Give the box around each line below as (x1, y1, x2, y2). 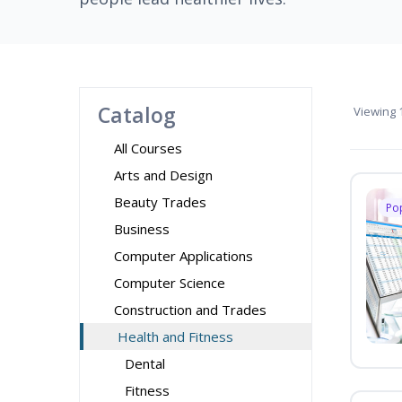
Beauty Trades (114, 193, 206, 211)
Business (114, 220, 170, 238)
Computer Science (114, 274, 225, 292)
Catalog (98, 100, 176, 129)
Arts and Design (114, 166, 213, 184)
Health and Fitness (118, 328, 233, 345)
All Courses (114, 139, 182, 157)
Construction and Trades (114, 301, 267, 319)
